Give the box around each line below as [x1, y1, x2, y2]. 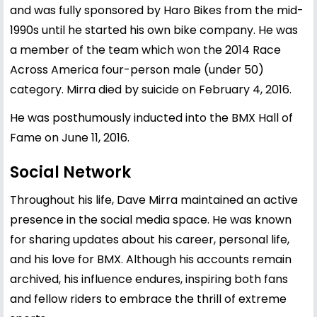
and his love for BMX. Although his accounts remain [10, 251, 292, 268]
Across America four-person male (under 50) [10, 62, 264, 79]
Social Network [10, 161, 131, 184]
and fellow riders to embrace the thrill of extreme [10, 291, 287, 308]
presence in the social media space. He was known [10, 212, 292, 229]
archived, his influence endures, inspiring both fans [10, 271, 288, 288]
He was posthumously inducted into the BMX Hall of [10, 110, 293, 127]
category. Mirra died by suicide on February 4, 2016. [10, 81, 292, 98]
